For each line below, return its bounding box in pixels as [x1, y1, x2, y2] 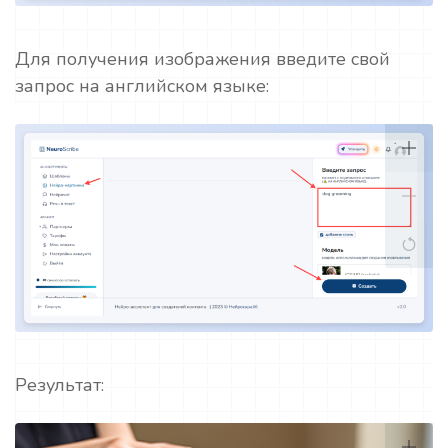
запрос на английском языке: [15, 73, 274, 98]
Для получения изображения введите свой [15, 46, 390, 71]
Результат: [15, 373, 109, 398]
